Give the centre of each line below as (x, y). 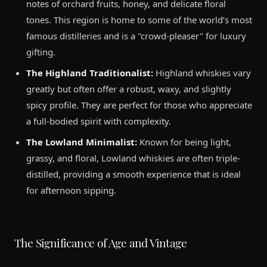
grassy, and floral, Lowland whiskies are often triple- (133, 158)
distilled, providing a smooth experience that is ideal (133, 174)
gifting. (41, 52)
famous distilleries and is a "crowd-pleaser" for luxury (136, 36)
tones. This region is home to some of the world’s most (139, 20)
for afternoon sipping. (71, 190)
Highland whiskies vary (202, 73)
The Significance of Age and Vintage (100, 242)
